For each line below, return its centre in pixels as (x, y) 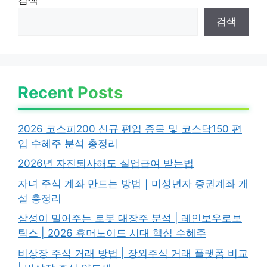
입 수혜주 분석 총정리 (68, 143)
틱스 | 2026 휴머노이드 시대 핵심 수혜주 (112, 233)
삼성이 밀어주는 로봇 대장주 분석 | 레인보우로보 (130, 218)
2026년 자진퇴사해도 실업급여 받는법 (106, 163)
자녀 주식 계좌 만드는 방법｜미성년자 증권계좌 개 (133, 183)
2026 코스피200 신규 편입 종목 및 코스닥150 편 (130, 128)
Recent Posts (70, 92)
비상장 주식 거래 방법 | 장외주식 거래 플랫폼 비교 (133, 253)
